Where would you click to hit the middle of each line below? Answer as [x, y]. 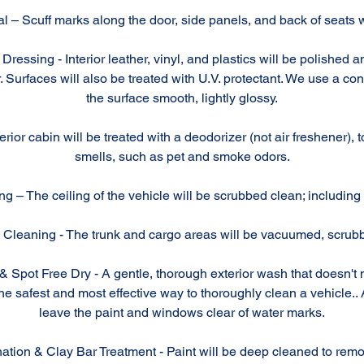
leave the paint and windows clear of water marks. [182, 312]
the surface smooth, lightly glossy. [182, 98]
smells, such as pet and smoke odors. [182, 156]
